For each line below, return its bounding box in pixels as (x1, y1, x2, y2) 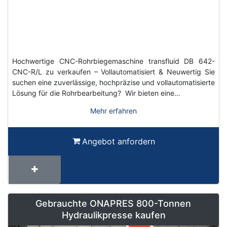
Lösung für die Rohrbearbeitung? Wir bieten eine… (12, 89, 180, 98)
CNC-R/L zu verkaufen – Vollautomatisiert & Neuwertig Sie (12, 67, 215, 77)
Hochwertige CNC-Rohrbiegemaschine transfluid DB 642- (12, 57, 215, 66)
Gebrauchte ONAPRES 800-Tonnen (35, 198, 192, 209)
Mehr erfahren (90, 106, 137, 116)
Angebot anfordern (82, 136, 155, 147)
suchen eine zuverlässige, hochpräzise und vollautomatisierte (12, 78, 215, 87)
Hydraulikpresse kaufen (61, 210, 166, 221)
